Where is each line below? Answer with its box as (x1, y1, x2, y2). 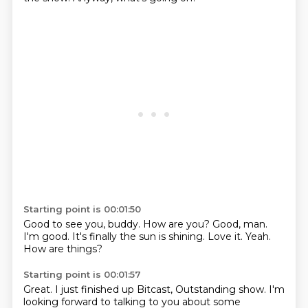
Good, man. (212, 218, 267, 230)
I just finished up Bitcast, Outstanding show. (54, 283, 269, 296)
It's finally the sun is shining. (71, 230, 208, 243)
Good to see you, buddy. (23, 218, 143, 230)
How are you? (142, 218, 212, 230)
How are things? (23, 243, 102, 255)
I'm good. (23, 230, 72, 243)
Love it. (207, 230, 245, 243)
